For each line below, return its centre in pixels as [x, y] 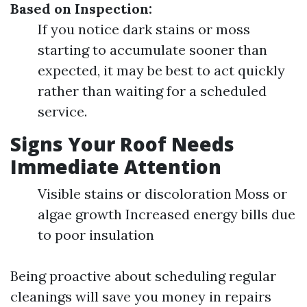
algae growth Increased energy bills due [167, 214]
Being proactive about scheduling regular [143, 276]
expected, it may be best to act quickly [161, 70]
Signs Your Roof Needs [122, 144]
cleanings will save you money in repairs [141, 296]
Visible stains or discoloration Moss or [162, 194]
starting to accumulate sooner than [152, 50]
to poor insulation [96, 235]
